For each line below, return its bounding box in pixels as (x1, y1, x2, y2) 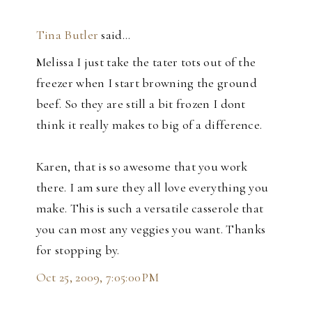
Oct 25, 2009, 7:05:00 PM (36, 270, 159, 286)
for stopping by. (36, 242, 120, 258)
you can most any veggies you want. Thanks (36, 221, 266, 237)
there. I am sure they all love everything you (36, 180, 269, 196)
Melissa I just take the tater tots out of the (36, 54, 256, 70)
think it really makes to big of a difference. (36, 117, 263, 133)
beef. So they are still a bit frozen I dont (36, 96, 246, 112)
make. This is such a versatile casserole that (36, 201, 264, 217)
